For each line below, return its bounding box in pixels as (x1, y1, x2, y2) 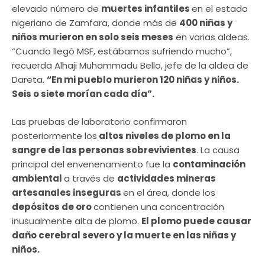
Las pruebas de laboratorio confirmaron (12, 115, 187, 128)
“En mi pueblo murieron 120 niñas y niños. (47, 73, 239, 86)
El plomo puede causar (141, 214, 251, 227)
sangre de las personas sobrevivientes (12, 143, 196, 156)
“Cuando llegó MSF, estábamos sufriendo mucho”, (12, 45, 232, 58)
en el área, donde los (123, 186, 215, 199)
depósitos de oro (12, 200, 93, 213)
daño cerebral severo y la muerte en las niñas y (12, 228, 236, 241)
